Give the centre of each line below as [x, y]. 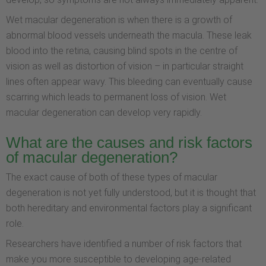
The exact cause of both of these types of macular [112, 178]
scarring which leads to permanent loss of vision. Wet [116, 97]
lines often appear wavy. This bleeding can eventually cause [129, 81]
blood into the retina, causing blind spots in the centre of [122, 50]
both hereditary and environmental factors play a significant [129, 208]
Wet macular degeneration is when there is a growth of [119, 20]
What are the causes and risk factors [129, 143]
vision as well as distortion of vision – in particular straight [125, 66]
